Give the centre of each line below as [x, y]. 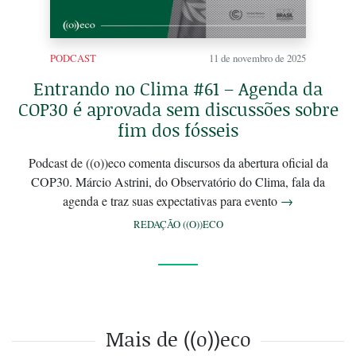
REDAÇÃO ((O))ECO [178, 224]
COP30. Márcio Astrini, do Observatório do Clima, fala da [178, 182]
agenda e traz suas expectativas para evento [172, 201]
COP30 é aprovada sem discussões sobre [178, 109]
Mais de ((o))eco [178, 339]
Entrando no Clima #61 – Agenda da [178, 89]
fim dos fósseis [178, 130]
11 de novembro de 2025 [257, 58]
